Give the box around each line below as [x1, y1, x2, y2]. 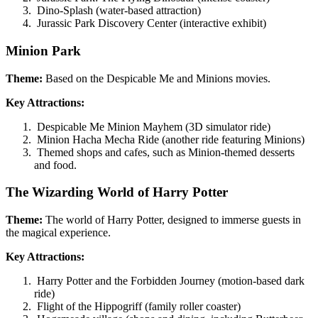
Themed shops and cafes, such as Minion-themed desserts [34, 146, 295, 158]
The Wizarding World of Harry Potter [6, 185, 231, 200]
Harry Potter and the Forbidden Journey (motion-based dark [34, 275, 305, 287]
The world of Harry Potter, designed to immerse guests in [43, 214, 301, 226]
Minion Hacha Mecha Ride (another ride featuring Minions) [34, 133, 305, 146]
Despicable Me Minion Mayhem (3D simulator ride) [34, 120, 270, 133]
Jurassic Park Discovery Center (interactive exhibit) [34, 17, 266, 30]
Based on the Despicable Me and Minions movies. [43, 72, 270, 84]
